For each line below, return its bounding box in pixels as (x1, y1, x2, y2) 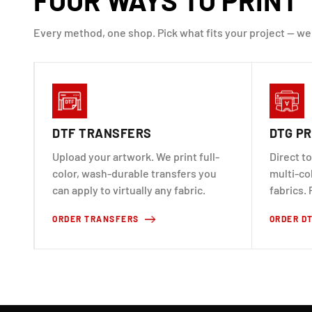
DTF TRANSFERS (52, 125, 152, 141)
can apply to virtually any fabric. (52, 182, 205, 196)
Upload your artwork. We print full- (52, 149, 219, 163)
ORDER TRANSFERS (52, 213, 139, 224)
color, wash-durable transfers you (52, 166, 217, 180)
